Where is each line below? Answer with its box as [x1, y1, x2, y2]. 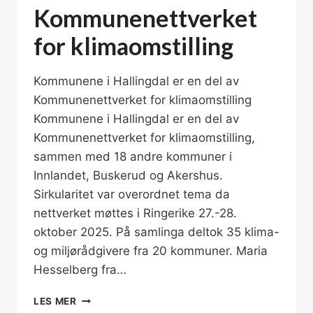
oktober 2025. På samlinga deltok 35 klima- [34, 225, 279, 240]
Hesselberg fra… [34, 263, 126, 277]
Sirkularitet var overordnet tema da [34, 187, 230, 202]
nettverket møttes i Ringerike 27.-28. [34, 206, 237, 221]
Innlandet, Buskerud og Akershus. [34, 168, 223, 183]
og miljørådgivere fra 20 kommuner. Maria [34, 244, 268, 259]
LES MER [34, 296, 77, 307]
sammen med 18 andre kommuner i [34, 150, 232, 164]
